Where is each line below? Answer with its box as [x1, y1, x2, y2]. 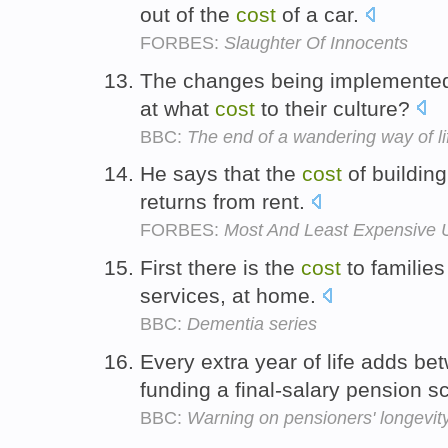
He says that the [140, 162, 302, 186]
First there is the [140, 256, 301, 280]
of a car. [276, 2, 365, 26]
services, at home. [140, 284, 322, 308]
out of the [140, 2, 236, 26]
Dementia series [187, 314, 317, 335]
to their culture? [255, 96, 416, 120]
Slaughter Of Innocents [224, 32, 408, 53]
